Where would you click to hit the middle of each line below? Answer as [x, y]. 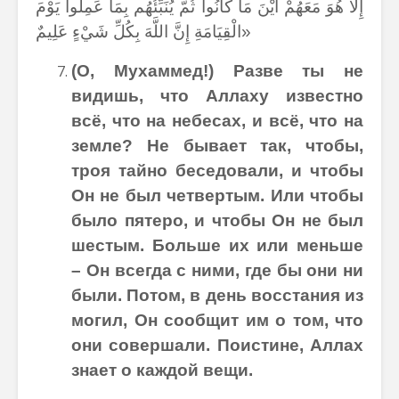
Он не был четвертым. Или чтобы [217, 195]
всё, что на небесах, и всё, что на [217, 121]
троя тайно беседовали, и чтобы [217, 171]
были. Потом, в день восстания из [217, 295]
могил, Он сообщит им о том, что [217, 320]
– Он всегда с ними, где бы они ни [217, 270]
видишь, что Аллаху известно [217, 96]
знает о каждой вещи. [162, 370]
